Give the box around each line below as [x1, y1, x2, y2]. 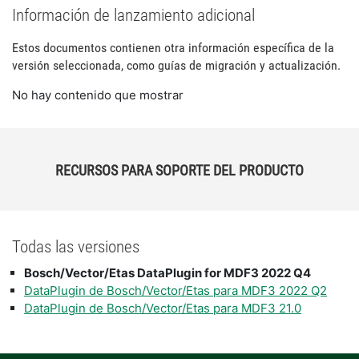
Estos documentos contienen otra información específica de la [12, 40, 334, 55]
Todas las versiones [12, 236, 139, 256]
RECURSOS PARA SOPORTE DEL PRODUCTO [55, 162, 304, 179]
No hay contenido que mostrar [12, 87, 184, 103]
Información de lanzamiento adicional [12, 6, 255, 25]
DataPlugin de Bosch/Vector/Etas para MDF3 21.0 [24, 301, 301, 316]
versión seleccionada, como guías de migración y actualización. [12, 58, 341, 73]
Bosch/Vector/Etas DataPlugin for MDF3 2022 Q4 [24, 265, 311, 280]
